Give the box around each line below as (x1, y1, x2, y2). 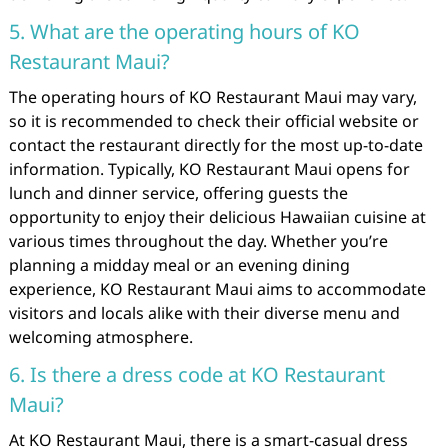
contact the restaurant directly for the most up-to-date (8, 134, 423, 156)
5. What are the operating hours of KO (8, 18, 360, 45)
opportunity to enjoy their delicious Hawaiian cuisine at (8, 206, 426, 228)
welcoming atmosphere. (8, 326, 193, 348)
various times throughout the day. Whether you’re (8, 230, 388, 252)
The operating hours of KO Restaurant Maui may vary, (8, 86, 417, 108)
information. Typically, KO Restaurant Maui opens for (8, 158, 410, 180)
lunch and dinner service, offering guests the (8, 182, 348, 204)
